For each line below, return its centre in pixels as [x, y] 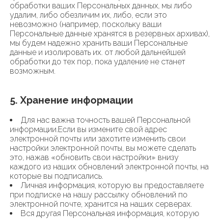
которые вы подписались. [56, 176]
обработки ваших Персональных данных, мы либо [101, 6]
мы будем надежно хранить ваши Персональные [99, 43]
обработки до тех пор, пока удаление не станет [97, 62]
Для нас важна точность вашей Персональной [106, 120]
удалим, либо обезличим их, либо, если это [88, 15]
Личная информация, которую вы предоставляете [112, 185]
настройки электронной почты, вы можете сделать [103, 148]
